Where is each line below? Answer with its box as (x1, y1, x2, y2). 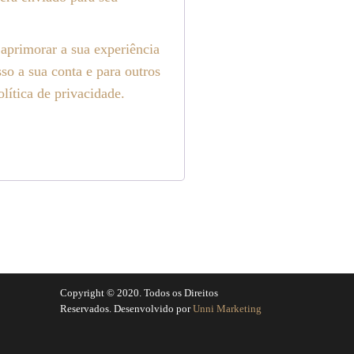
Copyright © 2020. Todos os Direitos (60, 287, 218, 299)
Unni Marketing (193, 303, 262, 314)
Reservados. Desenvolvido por (60, 303, 193, 314)
